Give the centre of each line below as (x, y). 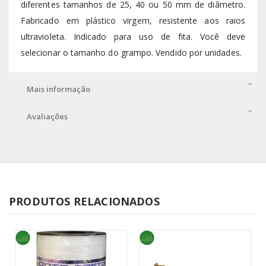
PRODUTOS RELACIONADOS (84, 202)
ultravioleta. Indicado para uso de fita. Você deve (133, 37)
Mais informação (58, 89)
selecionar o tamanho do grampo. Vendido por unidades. (131, 53)
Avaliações (47, 117)
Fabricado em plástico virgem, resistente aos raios (133, 21)
